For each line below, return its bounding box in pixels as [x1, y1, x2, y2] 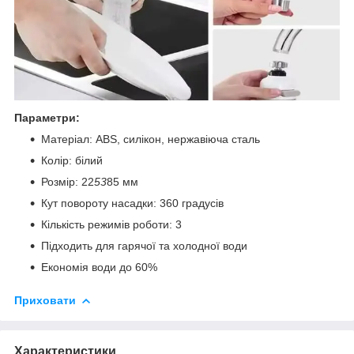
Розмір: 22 [41, 175, 94, 188]
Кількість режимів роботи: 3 [41, 217, 182, 231]
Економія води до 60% [41, 260, 157, 273]
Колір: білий [41, 153, 103, 167]
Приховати [14, 293, 76, 307]
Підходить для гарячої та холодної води [41, 239, 247, 252]
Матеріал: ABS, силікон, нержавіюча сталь [41, 132, 260, 145]
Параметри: [14, 111, 80, 124]
